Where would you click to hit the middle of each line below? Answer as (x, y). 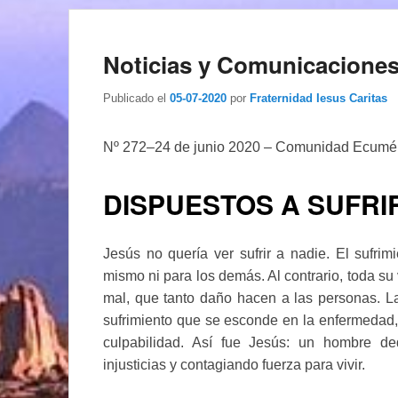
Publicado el (135, 98)
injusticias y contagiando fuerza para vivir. (234, 364)
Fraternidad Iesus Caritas (318, 98)
